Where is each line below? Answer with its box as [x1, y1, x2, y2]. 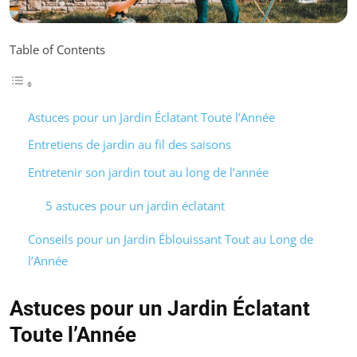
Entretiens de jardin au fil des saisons [27, 136, 231, 153]
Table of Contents [10, 41, 105, 57]
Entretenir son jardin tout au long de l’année [27, 163, 269, 180]
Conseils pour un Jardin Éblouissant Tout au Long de [27, 230, 313, 247]
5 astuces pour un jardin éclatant [45, 197, 225, 214]
